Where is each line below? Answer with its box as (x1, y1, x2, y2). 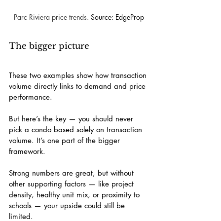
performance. (9, 92, 52, 102)
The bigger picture (9, 41, 89, 52)
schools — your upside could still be (9, 201, 127, 211)
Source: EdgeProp (91, 12, 144, 22)
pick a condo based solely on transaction (9, 125, 145, 135)
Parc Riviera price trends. (14, 12, 91, 22)
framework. (9, 147, 45, 156)
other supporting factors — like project (9, 179, 136, 189)
